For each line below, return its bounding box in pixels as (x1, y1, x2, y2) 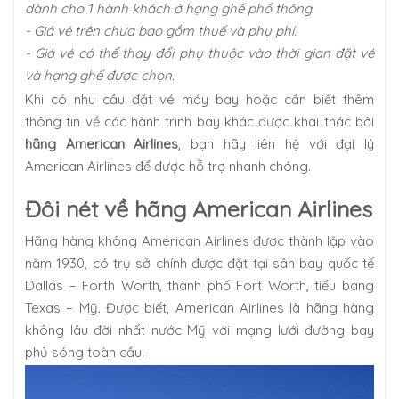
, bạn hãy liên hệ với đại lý (178, 135, 375, 152)
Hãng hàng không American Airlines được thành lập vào (25, 232, 374, 249)
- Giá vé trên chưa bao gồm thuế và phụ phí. (25, 22, 297, 39)
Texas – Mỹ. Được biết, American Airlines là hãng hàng (25, 299, 374, 316)
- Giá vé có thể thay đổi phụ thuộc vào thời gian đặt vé (25, 45, 374, 61)
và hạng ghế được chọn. (25, 67, 175, 84)
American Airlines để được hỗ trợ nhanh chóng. (25, 158, 311, 175)
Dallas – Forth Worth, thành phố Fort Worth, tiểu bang (25, 277, 374, 294)
